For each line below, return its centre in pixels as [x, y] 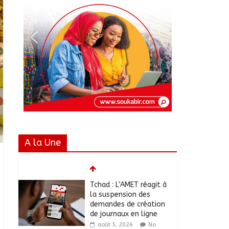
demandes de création [128, 204]
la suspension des [120, 195]
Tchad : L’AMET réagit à [128, 185]
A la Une [43, 143]
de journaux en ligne [124, 214]
